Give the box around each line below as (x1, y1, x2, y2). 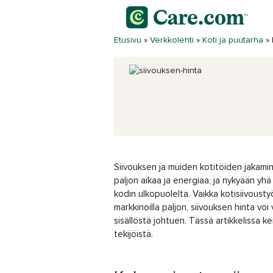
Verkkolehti (150, 36, 194, 44)
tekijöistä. (114, 230, 153, 239)
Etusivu (114, 36, 141, 44)
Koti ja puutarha (202, 36, 263, 44)
